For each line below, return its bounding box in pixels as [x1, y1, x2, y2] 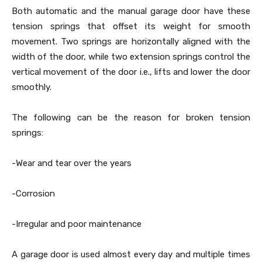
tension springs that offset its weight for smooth [12, 21, 250, 32]
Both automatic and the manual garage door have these [12, 6, 250, 16]
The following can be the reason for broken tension [12, 112, 250, 123]
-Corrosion [12, 188, 55, 199]
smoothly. [12, 82, 51, 92]
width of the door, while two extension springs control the [12, 51, 250, 62]
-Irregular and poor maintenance [12, 219, 142, 229]
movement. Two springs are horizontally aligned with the [12, 36, 250, 47]
